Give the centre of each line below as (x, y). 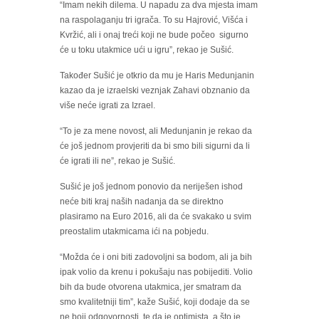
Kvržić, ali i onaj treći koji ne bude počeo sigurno (154, 35)
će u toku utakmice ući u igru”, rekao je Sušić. (147, 50)
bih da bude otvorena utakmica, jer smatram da (151, 287)
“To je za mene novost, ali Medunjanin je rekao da (156, 131)
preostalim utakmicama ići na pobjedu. (134, 232)
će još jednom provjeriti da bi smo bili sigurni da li (155, 146)
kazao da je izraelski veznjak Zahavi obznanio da (155, 91)
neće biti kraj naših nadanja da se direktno (142, 202)
